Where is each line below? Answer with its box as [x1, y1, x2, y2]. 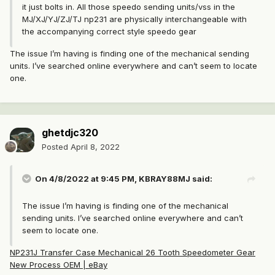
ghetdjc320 [42, 126, 98, 139]
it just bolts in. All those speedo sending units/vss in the [22, 2, 235, 12]
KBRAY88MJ [139, 174, 190, 184]
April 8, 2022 [71, 142, 120, 152]
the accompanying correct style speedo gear [22, 26, 196, 37]
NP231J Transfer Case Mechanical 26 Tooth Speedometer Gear [10, 247, 255, 258]
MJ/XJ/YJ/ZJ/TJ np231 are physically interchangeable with [22, 14, 247, 25]
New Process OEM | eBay [10, 260, 107, 270]
